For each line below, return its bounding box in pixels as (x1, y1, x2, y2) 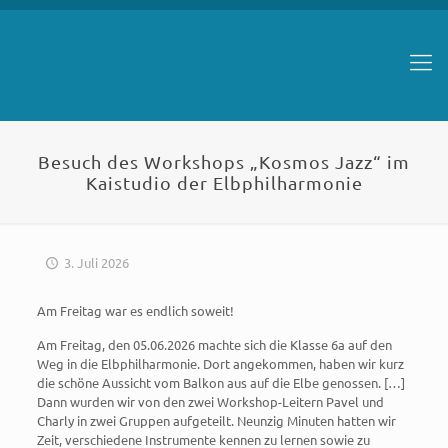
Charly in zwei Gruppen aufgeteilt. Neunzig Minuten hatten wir (36, 412, 396, 429)
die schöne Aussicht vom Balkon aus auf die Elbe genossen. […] (36, 374, 405, 391)
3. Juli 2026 (64, 254, 130, 271)
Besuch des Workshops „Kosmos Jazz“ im (38, 151, 410, 172)
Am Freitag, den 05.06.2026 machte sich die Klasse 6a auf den (36, 336, 392, 353)
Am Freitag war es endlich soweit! (36, 302, 234, 319)
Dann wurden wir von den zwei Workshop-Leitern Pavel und (36, 393, 384, 410)
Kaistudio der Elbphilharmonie (85, 172, 363, 193)
